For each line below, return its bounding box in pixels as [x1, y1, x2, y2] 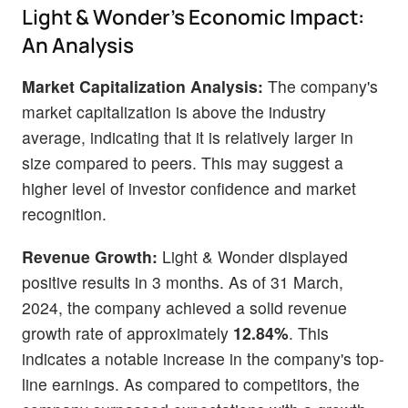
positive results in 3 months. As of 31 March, [22, 270, 343, 293]
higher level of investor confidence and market [22, 176, 356, 199]
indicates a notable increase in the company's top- [22, 346, 384, 370]
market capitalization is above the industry [22, 99, 326, 123]
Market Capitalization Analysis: [22, 74, 263, 97]
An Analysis [22, 30, 134, 59]
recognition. [22, 201, 107, 225]
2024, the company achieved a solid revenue [22, 295, 347, 319]
